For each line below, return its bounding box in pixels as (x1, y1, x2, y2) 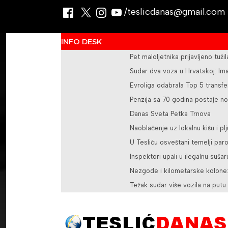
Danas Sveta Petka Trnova (130, 110, 211, 118)
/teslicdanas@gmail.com (122, 6, 225, 17)
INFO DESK (61, 37, 102, 46)
